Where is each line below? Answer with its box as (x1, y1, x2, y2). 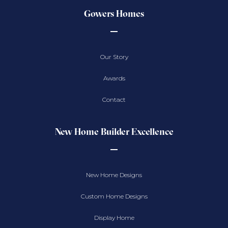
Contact (102, 96, 126, 104)
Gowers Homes (84, 8, 144, 20)
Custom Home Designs (80, 192, 148, 201)
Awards (103, 74, 125, 82)
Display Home (94, 214, 134, 222)
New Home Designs (86, 171, 142, 179)
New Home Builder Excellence (54, 126, 174, 138)
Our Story (100, 53, 128, 61)
